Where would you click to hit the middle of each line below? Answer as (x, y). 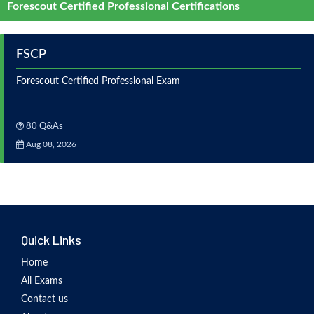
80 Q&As (43, 127)
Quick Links (51, 240)
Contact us (45, 300)
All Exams (42, 281)
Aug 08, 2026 (50, 145)
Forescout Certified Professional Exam (98, 82)
